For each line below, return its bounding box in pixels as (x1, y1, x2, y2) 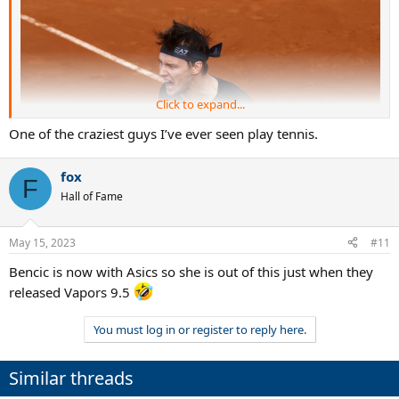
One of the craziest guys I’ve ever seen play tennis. (9, 125, 318, 143)
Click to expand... (156, 95, 245, 112)
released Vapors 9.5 (9, 282, 134, 301)
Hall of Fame (61, 189, 123, 205)
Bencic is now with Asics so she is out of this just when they (9, 262, 373, 281)
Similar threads (9, 365, 134, 390)
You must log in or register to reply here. (93, 321, 306, 338)
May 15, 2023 (9, 234, 76, 250)
